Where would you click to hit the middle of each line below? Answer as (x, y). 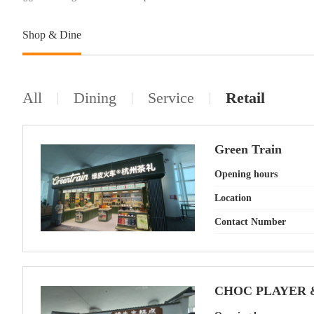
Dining (95, 98)
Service (171, 98)
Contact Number (250, 222)
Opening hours (246, 174)
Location (233, 198)
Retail (245, 98)
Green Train (248, 149)
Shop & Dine (52, 35)
